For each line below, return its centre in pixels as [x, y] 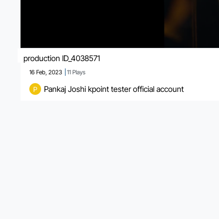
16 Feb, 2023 [46, 72]
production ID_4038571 [62, 58]
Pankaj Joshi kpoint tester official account [114, 89]
